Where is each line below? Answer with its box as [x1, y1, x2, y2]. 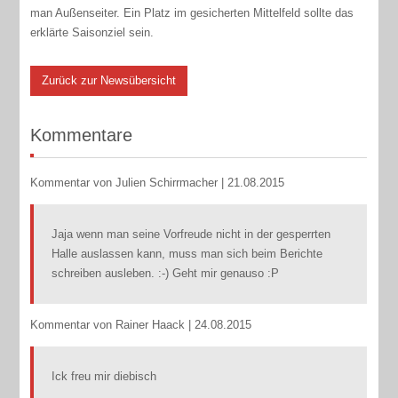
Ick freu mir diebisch [52, 370, 157, 384]
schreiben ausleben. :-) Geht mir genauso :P [52, 267, 280, 281]
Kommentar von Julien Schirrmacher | [30, 176, 228, 190]
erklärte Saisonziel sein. [30, 25, 158, 39]
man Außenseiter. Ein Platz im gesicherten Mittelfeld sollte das [30, 5, 354, 20]
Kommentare [30, 125, 133, 146]
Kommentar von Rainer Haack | [30, 318, 195, 332]
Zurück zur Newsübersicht [42, 73, 177, 87]
